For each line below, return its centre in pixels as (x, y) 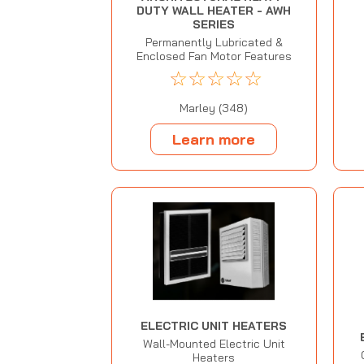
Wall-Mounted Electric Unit (214, 343)
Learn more (214, 139)
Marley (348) (214, 108)
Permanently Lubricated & (214, 43)
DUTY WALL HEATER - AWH (214, 11)
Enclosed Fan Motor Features (214, 56)
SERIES (214, 25)
